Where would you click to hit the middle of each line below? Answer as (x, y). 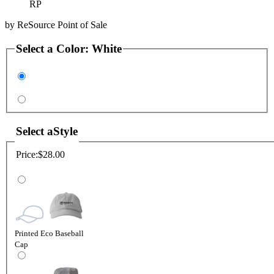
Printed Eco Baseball (49, 233)
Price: (27, 155)
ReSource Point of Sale (62, 24)
